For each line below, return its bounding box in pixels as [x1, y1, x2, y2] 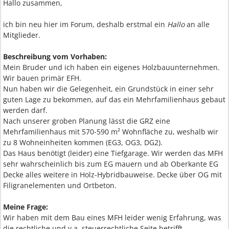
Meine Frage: [3, 202, 48, 212]
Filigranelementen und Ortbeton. [3, 180, 117, 190]
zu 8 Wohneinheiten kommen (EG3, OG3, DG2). [3, 138, 163, 147]
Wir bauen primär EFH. [3, 73, 81, 83]
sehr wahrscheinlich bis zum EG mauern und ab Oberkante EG [3, 159, 218, 169]
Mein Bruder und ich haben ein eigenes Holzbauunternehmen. [3, 62, 220, 72]
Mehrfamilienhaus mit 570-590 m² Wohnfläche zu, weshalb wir [3, 127, 218, 136]
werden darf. [3, 105, 48, 115]
